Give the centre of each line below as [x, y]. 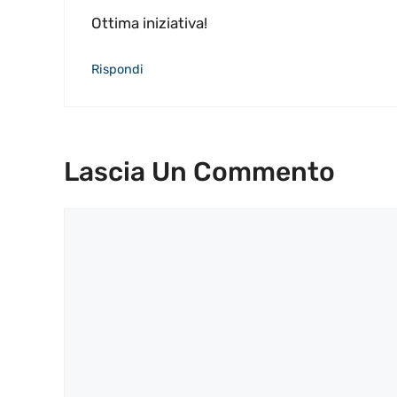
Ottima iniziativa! [149, 23]
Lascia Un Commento [199, 172]
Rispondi [117, 69]
